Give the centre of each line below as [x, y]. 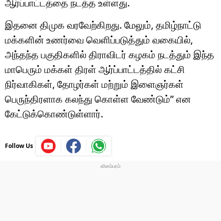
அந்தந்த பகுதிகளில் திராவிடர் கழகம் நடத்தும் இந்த [110, 54]
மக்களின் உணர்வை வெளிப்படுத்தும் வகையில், [99, 39]
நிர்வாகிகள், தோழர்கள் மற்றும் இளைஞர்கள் [94, 84]
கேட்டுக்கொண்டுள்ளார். [54, 113]
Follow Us [19, 146]
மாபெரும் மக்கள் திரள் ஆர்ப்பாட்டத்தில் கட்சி [95, 69]
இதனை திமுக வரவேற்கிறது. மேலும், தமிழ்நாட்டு [103, 25]
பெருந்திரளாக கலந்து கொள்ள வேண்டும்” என [98, 99]
